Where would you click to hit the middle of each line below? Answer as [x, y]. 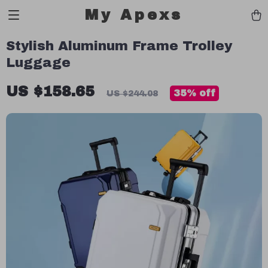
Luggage [38, 63]
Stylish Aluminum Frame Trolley [119, 46]
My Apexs [134, 15]
